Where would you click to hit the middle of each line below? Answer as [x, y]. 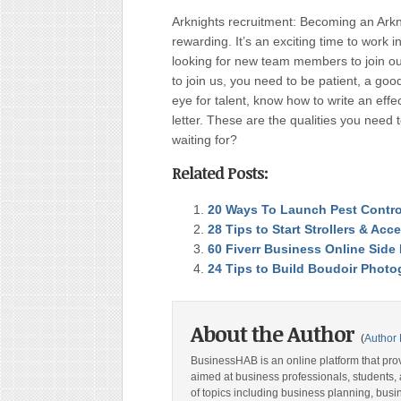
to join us [197, 81]
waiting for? [205, 140]
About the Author [274, 333]
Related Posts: [220, 173]
